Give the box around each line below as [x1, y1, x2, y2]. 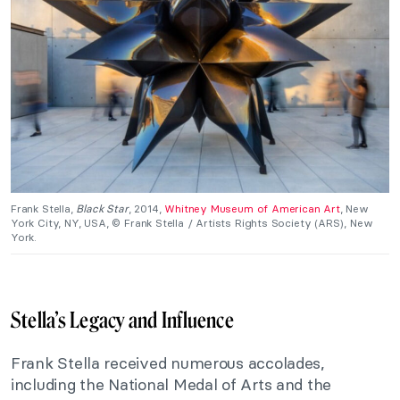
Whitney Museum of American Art [164, 202, 340, 216]
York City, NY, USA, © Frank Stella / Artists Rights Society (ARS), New [11, 216, 373, 230]
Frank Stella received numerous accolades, [11, 353, 325, 374]
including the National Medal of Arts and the [11, 374, 332, 396]
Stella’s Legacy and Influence [11, 307, 234, 334]
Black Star [76, 202, 129, 216]
